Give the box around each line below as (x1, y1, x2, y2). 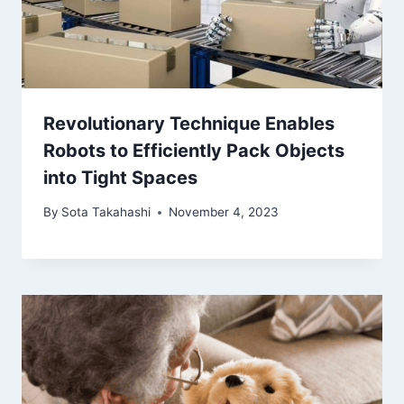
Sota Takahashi (61, 205, 151, 220)
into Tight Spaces (43, 166, 197, 188)
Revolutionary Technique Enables (43, 112, 335, 134)
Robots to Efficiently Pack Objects (43, 139, 344, 161)
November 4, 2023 (169, 205, 280, 220)
